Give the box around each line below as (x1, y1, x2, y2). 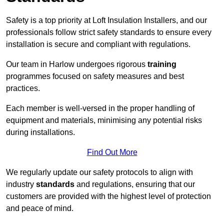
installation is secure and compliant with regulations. (6, 40, 190, 49)
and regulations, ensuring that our (74, 180, 195, 189)
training (147, 60, 176, 69)
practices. (6, 84, 40, 93)
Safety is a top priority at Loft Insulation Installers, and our (6, 16, 207, 25)
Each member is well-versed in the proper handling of (6, 104, 194, 113)
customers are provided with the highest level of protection (6, 192, 211, 201)
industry (6, 180, 36, 189)
